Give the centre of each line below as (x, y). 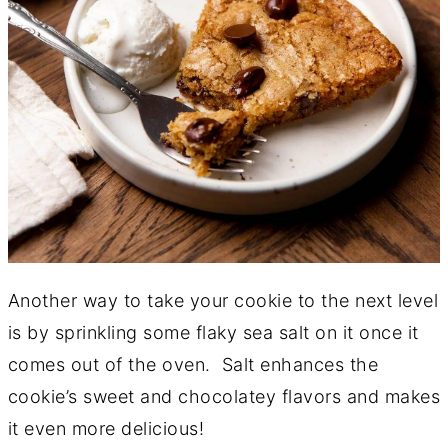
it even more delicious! (106, 428)
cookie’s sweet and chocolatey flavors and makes (224, 396)
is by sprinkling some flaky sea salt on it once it (213, 332)
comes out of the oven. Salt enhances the (193, 364)
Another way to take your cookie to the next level (223, 300)
